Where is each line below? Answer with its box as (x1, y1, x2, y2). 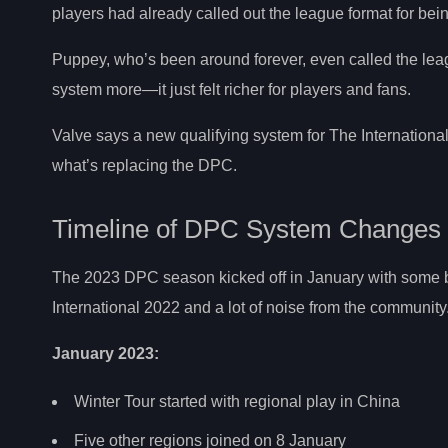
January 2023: (52, 345, 159, 362)
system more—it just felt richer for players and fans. (52, 81, 411, 99)
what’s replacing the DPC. (52, 157, 237, 175)
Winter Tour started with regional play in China (74, 392, 400, 410)
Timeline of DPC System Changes (52, 215, 441, 243)
